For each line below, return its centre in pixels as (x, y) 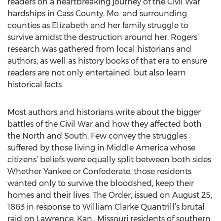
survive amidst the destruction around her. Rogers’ (103, 37)
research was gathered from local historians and (99, 49)
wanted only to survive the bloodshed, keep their (101, 183)
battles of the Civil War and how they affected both (105, 124)
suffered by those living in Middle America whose (101, 148)
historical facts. (35, 85)
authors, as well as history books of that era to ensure (107, 61)
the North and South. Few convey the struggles (97, 136)
